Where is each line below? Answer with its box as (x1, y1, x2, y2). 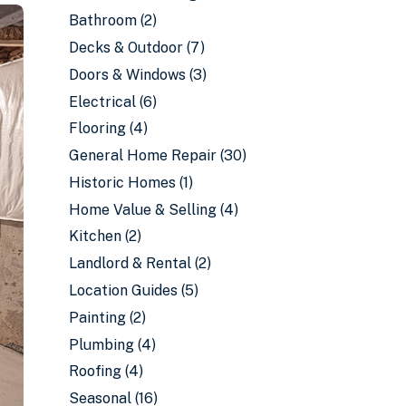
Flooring (69, 120, 126, 138)
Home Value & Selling (69, 200, 217, 218)
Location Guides (69, 282, 178, 300)
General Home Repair (69, 147, 217, 165)
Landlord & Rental (69, 255, 191, 273)
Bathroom (69, 12, 137, 30)
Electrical (69, 92, 136, 111)
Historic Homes (69, 173, 176, 191)
